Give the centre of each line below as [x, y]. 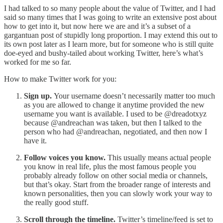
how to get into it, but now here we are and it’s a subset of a [97, 26]
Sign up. [38, 96]
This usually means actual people [158, 157]
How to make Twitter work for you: [60, 79]
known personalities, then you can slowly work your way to [118, 193]
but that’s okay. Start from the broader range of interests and [117, 184]
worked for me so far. [38, 62]
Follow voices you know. [65, 157]
